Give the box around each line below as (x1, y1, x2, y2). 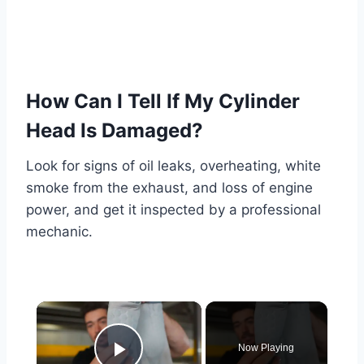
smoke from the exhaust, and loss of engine (26, 179, 313, 196)
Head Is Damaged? (26, 118, 203, 142)
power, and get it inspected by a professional (26, 201, 321, 218)
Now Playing (238, 341, 295, 353)
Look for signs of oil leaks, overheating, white (26, 157, 321, 174)
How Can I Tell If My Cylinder (26, 89, 300, 113)
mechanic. (26, 223, 93, 240)
